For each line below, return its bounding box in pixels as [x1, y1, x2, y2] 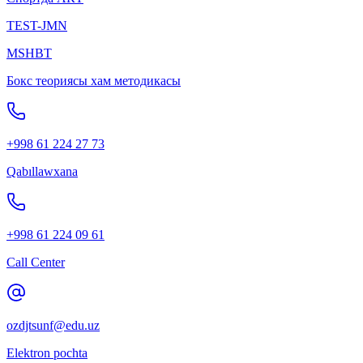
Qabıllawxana [6, 164, 78, 179]
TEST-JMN [6, 19, 67, 33]
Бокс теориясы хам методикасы [6, 74, 181, 88]
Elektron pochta [6, 346, 88, 361]
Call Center [6, 255, 65, 270]
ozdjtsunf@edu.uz [6, 318, 100, 333]
